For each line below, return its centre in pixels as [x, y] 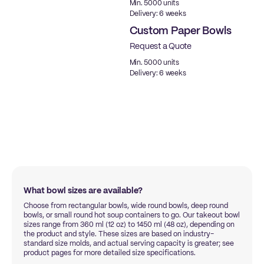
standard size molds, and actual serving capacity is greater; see [129, 244]
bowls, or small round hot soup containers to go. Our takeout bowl [132, 215]
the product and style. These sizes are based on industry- [119, 234]
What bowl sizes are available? [83, 191]
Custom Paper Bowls [180, 31]
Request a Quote [160, 47]
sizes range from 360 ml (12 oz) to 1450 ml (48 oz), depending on [129, 225]
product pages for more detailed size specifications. [110, 253]
